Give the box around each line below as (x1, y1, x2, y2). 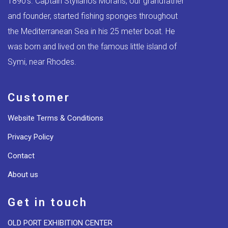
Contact (8, 151, 35, 160)
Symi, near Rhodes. (8, 56, 76, 67)
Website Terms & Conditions (8, 113, 103, 123)
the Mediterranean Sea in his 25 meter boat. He (8, 26, 175, 36)
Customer (8, 91, 70, 104)
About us (8, 169, 38, 179)
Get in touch (8, 195, 88, 209)
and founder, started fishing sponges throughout (8, 11, 178, 21)
